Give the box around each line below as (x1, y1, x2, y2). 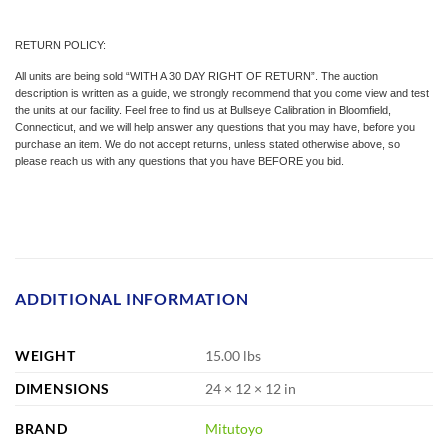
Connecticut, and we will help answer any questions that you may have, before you (15, 120, 415, 133)
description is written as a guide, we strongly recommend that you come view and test (15, 86, 429, 99)
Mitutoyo (205, 420, 264, 438)
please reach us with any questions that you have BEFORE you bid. (15, 154, 344, 167)
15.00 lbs (205, 346, 262, 364)
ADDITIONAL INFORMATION (15, 288, 249, 308)
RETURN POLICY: (15, 38, 106, 51)
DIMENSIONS (15, 379, 111, 397)
